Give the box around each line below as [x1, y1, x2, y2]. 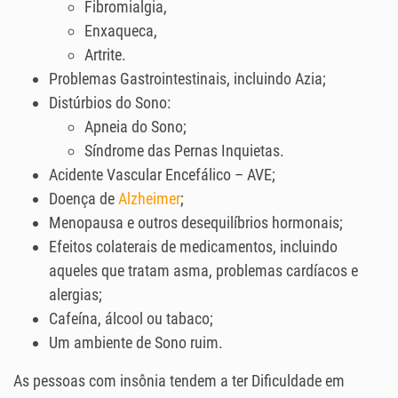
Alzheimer [118, 189, 180, 209]
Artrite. [84, 45, 126, 65]
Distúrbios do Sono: [49, 93, 171, 113]
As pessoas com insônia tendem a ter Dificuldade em [13, 371, 345, 391]
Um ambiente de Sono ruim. [49, 333, 223, 353]
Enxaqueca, [84, 21, 157, 41]
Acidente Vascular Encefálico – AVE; [49, 165, 275, 185]
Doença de [49, 189, 118, 209]
